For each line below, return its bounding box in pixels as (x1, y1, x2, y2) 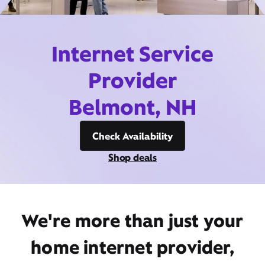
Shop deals (108, 151, 157, 164)
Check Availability (92, 130, 173, 143)
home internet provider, (31, 235, 234, 259)
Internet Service (51, 40, 214, 68)
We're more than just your (21, 209, 244, 232)
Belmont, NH (69, 93, 196, 121)
